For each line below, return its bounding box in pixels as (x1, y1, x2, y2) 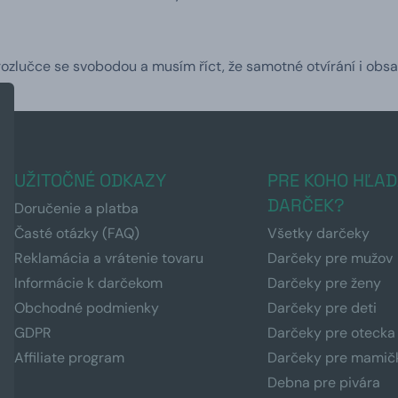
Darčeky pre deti (267, 298, 378, 317)
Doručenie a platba (14, 198, 139, 218)
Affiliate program (14, 347, 124, 367)
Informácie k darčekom (14, 273, 163, 292)
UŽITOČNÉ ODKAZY (14, 168, 166, 192)
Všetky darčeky (267, 223, 370, 243)
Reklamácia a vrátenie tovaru (14, 248, 203, 267)
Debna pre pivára (267, 372, 381, 392)
